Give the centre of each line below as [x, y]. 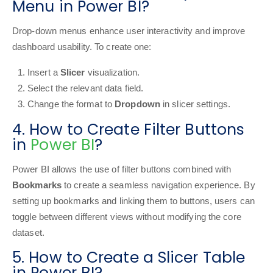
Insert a [44, 72]
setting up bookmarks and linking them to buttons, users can [133, 201]
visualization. [112, 72]
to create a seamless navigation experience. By [158, 185]
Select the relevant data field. [86, 88]
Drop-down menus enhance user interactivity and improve [129, 31]
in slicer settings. [195, 104]
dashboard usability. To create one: [82, 47]
